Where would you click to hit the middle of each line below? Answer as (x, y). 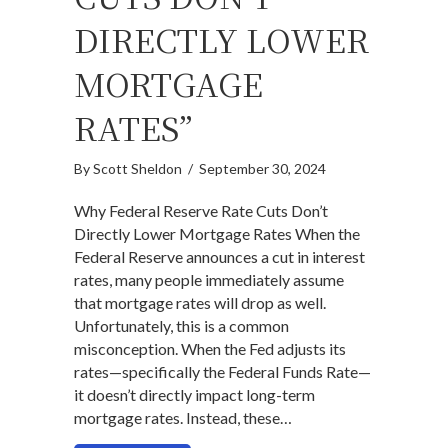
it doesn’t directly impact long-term (194, 395)
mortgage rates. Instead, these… (183, 418)
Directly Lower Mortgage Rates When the (217, 234)
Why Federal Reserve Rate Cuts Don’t (201, 211)
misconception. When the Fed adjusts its (210, 349)
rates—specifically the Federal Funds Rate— (222, 372)
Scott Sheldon (137, 169)
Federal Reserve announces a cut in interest (219, 257)
